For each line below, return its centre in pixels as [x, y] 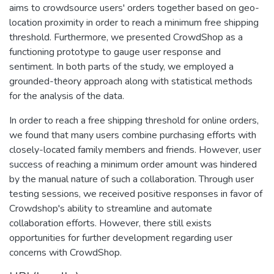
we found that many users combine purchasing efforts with [133, 135]
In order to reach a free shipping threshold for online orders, [134, 120]
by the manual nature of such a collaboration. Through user [131, 179]
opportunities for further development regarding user [121, 238]
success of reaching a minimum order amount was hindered [133, 164]
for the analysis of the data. [67, 96]
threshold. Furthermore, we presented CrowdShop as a [126, 37]
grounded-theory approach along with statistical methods [131, 81]
